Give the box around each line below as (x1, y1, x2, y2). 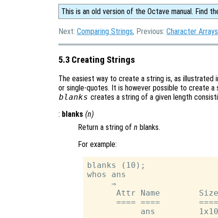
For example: (78, 140, 117, 149)
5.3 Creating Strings (58, 54, 135, 65)
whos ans (87, 170, 127, 180)
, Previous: (133, 27, 166, 36)
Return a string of (78, 123, 134, 132)
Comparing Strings (77, 27, 133, 36)
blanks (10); (87, 161, 146, 170)
